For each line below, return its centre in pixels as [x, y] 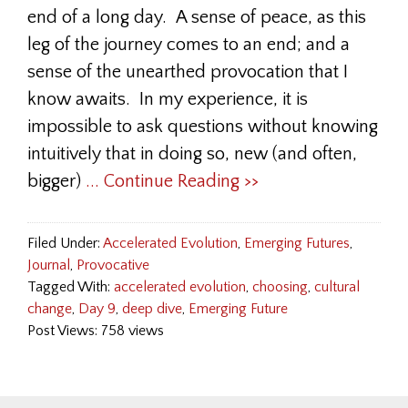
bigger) [56, 181]
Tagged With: [71, 287]
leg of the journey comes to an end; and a [189, 45]
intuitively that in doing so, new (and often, [192, 154]
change [50, 309]
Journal [49, 265]
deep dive [152, 309]
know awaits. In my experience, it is [168, 99]
